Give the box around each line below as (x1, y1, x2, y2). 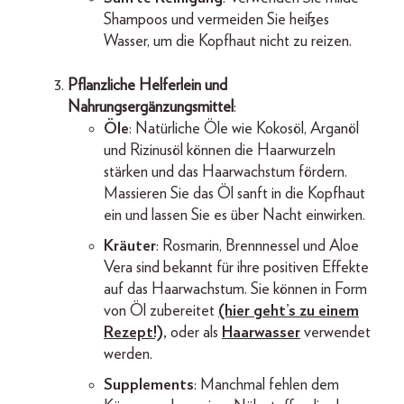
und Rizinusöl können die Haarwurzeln (104, 142, 335, 159)
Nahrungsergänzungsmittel (68, 98, 234, 115)
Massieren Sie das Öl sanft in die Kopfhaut (104, 185, 365, 202)
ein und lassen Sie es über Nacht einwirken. (104, 207, 365, 224)
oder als (167, 324, 222, 341)
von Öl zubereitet (104, 302, 218, 319)
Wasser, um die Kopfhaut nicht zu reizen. (104, 32, 352, 50)
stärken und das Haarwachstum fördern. (104, 163, 347, 180)
